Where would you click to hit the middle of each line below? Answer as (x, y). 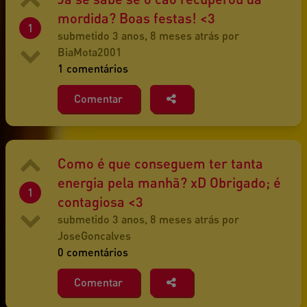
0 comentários (93, 252)
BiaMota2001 (90, 52)
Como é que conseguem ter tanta (160, 163)
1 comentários (93, 69)
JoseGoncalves (94, 236)
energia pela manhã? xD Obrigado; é (169, 183)
